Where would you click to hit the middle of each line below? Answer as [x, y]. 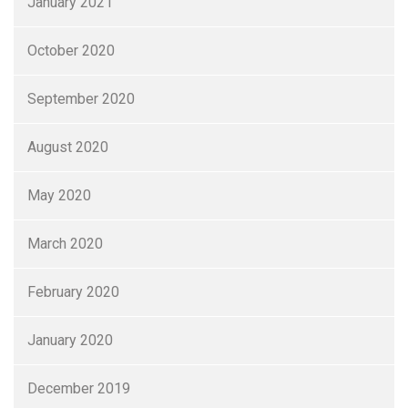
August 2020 [68, 148]
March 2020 [65, 244]
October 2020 [71, 51]
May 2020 [59, 196]
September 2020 [81, 99]
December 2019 [79, 389]
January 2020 [70, 341]
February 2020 [73, 292]
